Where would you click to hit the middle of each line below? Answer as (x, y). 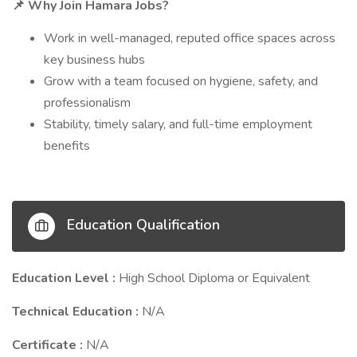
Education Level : (65, 278)
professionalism (87, 103)
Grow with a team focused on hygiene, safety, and (181, 81)
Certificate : (49, 345)
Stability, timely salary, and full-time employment (178, 124)
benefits (67, 146)
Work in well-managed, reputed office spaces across (190, 38)
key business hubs (94, 60)
